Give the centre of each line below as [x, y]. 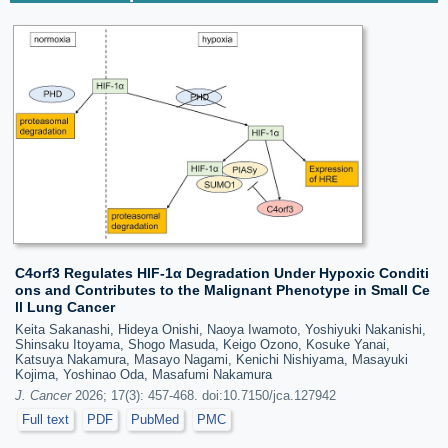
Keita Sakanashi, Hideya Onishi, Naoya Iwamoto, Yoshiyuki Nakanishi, [220, 329]
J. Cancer [43, 395]
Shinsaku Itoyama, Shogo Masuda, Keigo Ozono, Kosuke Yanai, [202, 344]
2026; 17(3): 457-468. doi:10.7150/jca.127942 [203, 395]
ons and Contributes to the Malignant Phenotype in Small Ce [222, 290]
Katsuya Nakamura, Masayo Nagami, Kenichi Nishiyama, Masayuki [211, 359]
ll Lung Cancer [65, 307]
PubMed [155, 419]
